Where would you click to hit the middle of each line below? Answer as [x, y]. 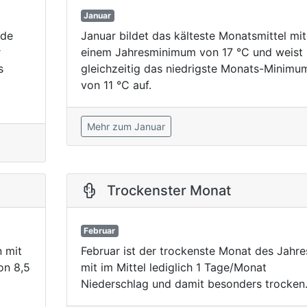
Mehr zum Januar [126, 127]
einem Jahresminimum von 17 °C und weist [192, 52]
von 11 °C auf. [116, 85]
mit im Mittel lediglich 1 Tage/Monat [173, 268]
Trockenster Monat [169, 191]
